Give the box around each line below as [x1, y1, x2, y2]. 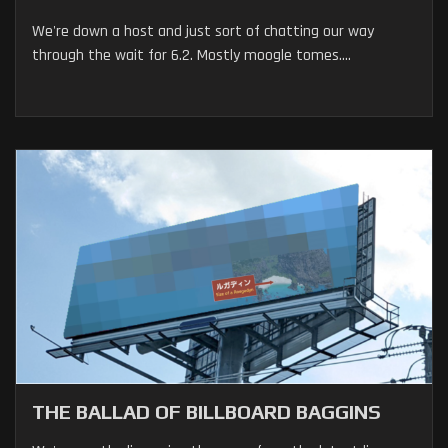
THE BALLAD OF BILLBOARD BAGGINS [32, 400, 381, 424]
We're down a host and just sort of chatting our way [32, 21, 374, 43]
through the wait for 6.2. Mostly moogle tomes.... [32, 45, 351, 67]
